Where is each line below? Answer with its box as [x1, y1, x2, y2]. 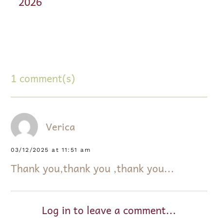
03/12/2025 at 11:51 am [11, 145, 91, 154]
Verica [46, 118, 75, 134]
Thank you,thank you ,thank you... [11, 159, 175, 176]
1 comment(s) [11, 69, 75, 86]
